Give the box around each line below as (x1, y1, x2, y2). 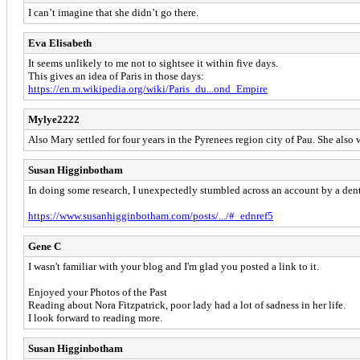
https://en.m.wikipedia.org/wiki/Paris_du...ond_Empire (28, 82, 268, 95)
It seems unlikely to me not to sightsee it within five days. (28, 56, 278, 69)
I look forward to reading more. (28, 311, 162, 324)
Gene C (28, 239, 61, 252)
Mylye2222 (28, 112, 80, 125)
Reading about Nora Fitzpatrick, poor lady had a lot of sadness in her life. (28, 298, 346, 311)
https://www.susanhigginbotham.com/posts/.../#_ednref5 (28, 209, 273, 222)
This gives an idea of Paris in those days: (28, 69, 204, 82)
